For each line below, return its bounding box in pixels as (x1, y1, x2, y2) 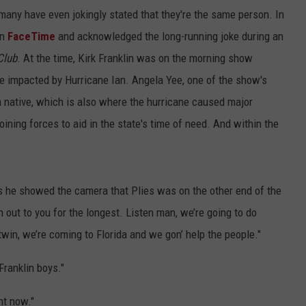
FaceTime (8, 29, 55, 44)
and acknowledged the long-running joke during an (55, 29, 283, 44)
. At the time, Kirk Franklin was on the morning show (17, 51, 253, 66)
